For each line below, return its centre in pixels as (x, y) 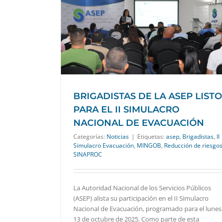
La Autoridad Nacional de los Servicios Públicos (142, 188)
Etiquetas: (152, 137)
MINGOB (149, 146)
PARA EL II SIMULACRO (126, 110)
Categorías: (90, 137)
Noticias (118, 137)
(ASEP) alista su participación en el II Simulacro (141, 198)
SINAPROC (88, 155)
